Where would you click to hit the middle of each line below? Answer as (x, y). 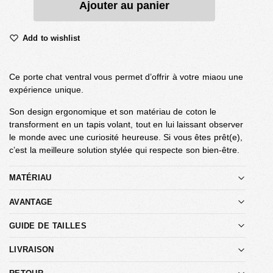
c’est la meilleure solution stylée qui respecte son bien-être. (124, 150)
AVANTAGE (31, 202)
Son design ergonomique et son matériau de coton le (113, 111)
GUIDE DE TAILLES (48, 225)
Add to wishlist (51, 38)
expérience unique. (46, 89)
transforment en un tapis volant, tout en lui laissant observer (126, 124)
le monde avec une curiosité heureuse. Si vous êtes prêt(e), (126, 137)
